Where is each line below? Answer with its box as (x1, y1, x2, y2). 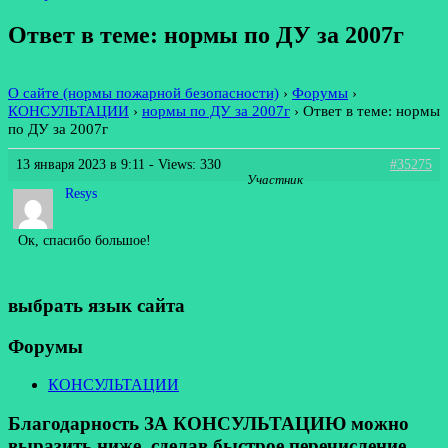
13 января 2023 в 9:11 (16, 156, 145, 172)
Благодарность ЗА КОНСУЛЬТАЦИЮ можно (8, 413, 409, 435)
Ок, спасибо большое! (18, 232, 151, 248)
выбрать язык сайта (8, 294, 185, 316)
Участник (246, 173, 303, 188)
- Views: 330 (145, 156, 221, 172)
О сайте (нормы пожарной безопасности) (8, 83, 279, 101)
